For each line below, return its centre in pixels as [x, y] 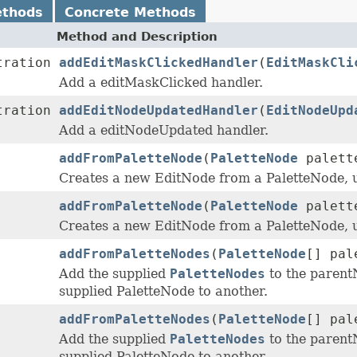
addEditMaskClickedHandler [159, 63]
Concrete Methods [130, 13]
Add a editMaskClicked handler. [161, 83]
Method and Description [137, 37]
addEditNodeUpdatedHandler [159, 111]
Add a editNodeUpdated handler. [164, 131]
